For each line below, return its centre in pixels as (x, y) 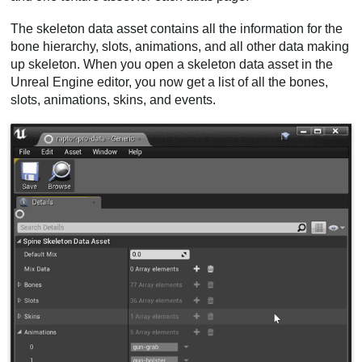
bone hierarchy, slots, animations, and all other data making (180, 46)
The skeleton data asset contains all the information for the (177, 28)
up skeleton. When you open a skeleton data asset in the (172, 64)
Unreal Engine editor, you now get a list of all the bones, (170, 82)
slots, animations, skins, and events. (114, 99)
